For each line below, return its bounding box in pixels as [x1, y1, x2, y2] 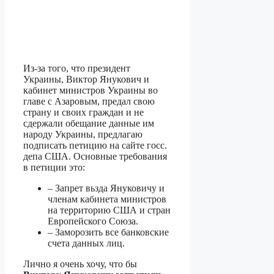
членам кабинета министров [48, 194, 166, 205]
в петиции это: [23, 162, 85, 173]
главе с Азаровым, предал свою [23, 96, 155, 107]
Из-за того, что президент [23, 63, 130, 74]
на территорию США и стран [48, 205, 171, 216]
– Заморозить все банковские [48, 227, 169, 238]
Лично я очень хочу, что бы [23, 259, 137, 270]
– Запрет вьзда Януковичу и [48, 183, 165, 194]
